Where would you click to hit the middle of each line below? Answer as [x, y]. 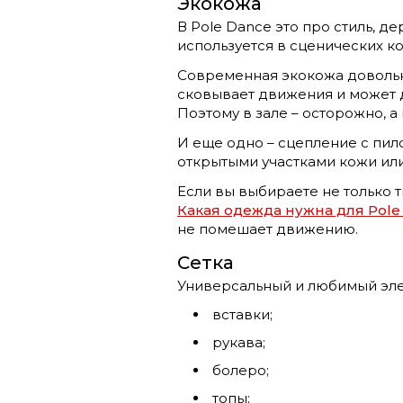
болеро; [241, 371]
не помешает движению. [268, 229]
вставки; [242, 315]
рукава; [239, 343]
